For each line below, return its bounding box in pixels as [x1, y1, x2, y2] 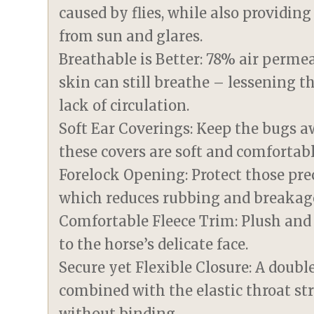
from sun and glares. [59, 27, 203, 45]
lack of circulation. [59, 97, 190, 114]
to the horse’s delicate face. [59, 235, 249, 253]
